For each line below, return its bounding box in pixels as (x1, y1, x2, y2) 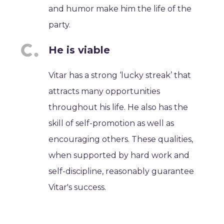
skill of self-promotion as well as (48, 118, 174, 128)
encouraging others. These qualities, (48, 134, 193, 144)
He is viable (48, 44, 110, 56)
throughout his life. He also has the (48, 102, 188, 112)
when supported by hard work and (48, 150, 190, 160)
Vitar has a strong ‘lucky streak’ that (48, 70, 191, 80)
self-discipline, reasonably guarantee (48, 166, 194, 176)
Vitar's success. (48, 182, 106, 192)
